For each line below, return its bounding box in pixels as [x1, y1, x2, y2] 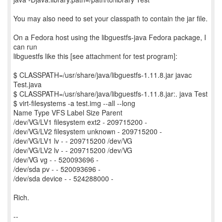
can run [13, 42, 37, 52]
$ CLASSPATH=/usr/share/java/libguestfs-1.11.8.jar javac [13, 70, 192, 80]
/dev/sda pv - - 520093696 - [13, 164, 101, 174]
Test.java [13, 79, 42, 89]
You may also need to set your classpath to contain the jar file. [13, 13, 208, 23]
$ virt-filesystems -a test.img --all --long [13, 98, 135, 108]
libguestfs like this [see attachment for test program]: [13, 51, 177, 61]
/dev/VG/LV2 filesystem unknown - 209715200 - [13, 126, 162, 136]
